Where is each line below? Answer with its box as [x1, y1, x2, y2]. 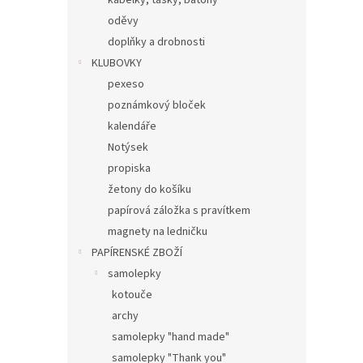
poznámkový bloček [108, 97, 206, 113]
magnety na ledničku [108, 224, 207, 240]
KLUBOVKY [92, 55, 142, 71]
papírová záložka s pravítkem [108, 203, 250, 219]
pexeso [108, 76, 144, 92]
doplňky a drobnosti [108, 34, 205, 50]
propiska [108, 160, 151, 177]
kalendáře [108, 118, 156, 135]
